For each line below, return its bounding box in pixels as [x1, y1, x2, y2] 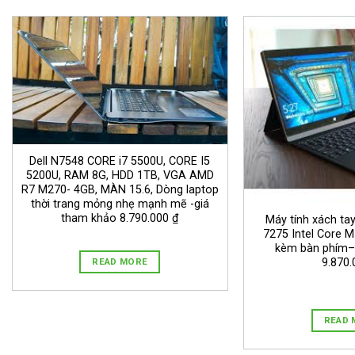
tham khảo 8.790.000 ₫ [61, 211, 179, 225]
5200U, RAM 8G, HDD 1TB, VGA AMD [25, 168, 214, 182]
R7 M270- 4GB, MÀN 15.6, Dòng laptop [21, 182, 219, 197]
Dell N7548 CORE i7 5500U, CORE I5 [29, 154, 211, 168]
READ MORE [92, 256, 148, 268]
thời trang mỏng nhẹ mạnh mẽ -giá [30, 197, 209, 211]
